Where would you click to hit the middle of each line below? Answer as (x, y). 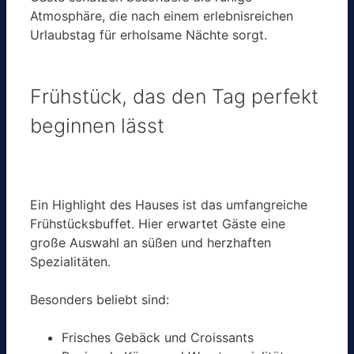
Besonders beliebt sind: (100, 299)
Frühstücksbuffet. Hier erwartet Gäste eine (158, 223)
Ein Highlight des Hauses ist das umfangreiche (169, 204)
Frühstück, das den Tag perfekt (174, 97)
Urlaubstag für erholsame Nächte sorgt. (149, 35)
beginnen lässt (97, 126)
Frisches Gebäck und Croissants (158, 337)
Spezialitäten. (70, 261)
